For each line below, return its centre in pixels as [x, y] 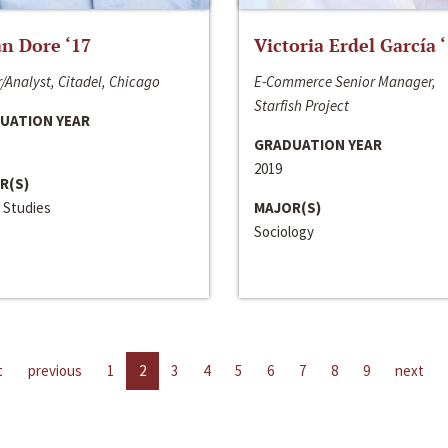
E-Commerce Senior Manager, [345, 81]
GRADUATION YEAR [318, 144]
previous [55, 370]
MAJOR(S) [287, 207]
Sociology [284, 231]
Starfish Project [301, 105]
